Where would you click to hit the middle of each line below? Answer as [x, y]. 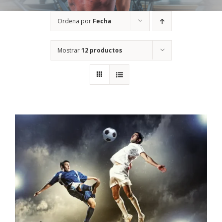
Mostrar [69, 50]
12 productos [102, 50]
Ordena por [75, 21]
